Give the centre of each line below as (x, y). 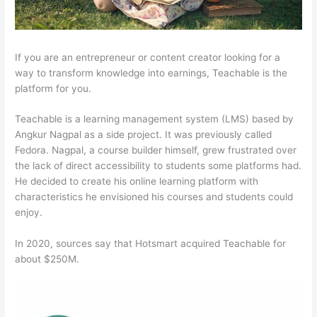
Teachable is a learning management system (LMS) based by (155, 119)
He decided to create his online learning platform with (137, 181)
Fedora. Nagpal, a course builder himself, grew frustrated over (156, 150)
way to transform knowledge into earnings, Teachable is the (151, 73)
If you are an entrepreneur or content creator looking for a (148, 57)
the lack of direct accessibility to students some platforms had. (158, 166)
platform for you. (53, 88)
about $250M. (47, 259)
